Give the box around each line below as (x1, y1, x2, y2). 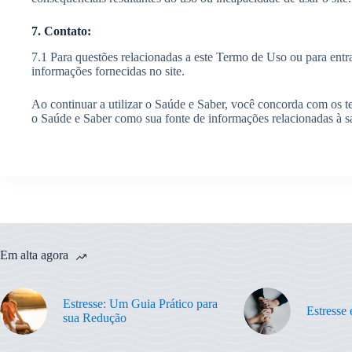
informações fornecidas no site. (31, 64, 185, 78)
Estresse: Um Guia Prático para (63, 296, 218, 310)
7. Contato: (31, 24, 91, 38)
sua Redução (63, 310, 126, 324)
